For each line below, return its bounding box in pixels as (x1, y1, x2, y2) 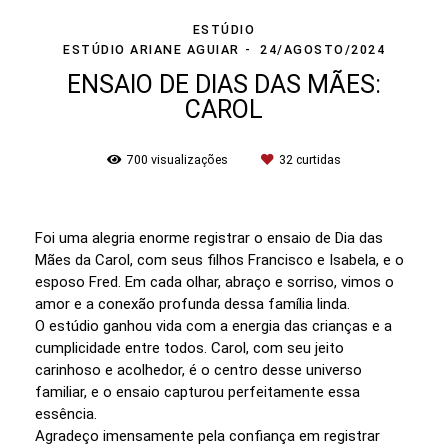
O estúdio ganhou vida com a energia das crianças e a (35, 316, 392, 335)
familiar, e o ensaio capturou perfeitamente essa (35, 382, 360, 401)
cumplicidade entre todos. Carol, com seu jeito (35, 338, 344, 357)
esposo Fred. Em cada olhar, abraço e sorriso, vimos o (35, 272, 394, 291)
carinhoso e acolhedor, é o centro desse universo (35, 360, 362, 379)
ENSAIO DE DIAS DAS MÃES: (67, 69, 381, 99)
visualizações (148, 151, 231, 167)
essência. (35, 404, 97, 423)
